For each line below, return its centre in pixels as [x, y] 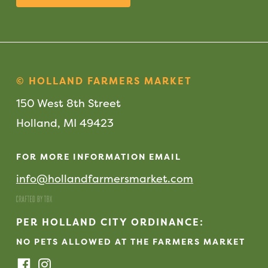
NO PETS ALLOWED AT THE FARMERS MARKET [130, 241]
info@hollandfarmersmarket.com [104, 179]
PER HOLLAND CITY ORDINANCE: [110, 222]
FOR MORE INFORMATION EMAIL [98, 157]
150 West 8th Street [68, 103]
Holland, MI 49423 [65, 123]
